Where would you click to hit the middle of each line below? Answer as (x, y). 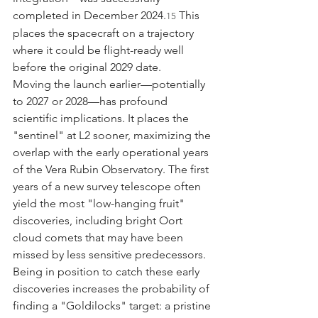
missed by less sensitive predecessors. (111, 254)
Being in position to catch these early (108, 271)
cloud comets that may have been (99, 237)
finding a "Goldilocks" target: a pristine (113, 305)
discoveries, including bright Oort (99, 220)
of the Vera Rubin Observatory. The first (112, 169)
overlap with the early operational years (112, 152)
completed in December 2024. (89, 15)
